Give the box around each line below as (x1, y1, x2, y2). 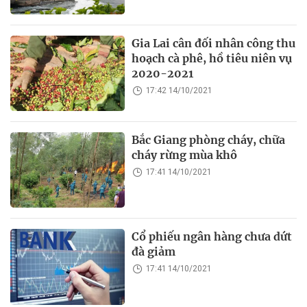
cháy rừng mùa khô (132, 148, 238, 162)
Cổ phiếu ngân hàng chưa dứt (132, 230, 293, 244)
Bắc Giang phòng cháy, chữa (132, 133, 286, 147)
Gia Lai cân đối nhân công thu (132, 36, 296, 50)
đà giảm (132, 245, 176, 259)
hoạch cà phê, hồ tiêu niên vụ (132, 51, 293, 65)
